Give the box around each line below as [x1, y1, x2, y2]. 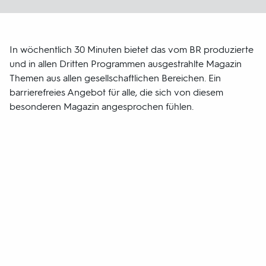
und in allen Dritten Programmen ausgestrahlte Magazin [9, 58, 242, 69]
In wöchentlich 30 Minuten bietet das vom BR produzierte [9, 44, 254, 55]
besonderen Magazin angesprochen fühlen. [9, 101, 194, 112]
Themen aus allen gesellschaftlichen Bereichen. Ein [9, 72, 221, 84]
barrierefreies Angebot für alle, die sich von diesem [9, 87, 223, 98]
